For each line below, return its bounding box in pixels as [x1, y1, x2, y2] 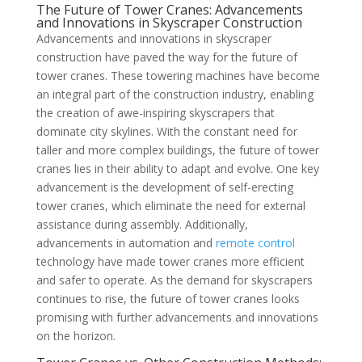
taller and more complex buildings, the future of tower [36, 142, 319, 158]
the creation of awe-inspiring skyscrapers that [36, 105, 275, 121]
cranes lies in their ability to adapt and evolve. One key [36, 161, 319, 177]
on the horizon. [36, 328, 116, 344]
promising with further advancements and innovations [36, 309, 318, 326]
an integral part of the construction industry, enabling [36, 86, 314, 103]
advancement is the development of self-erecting [36, 179, 293, 196]
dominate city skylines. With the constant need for [36, 124, 297, 140]
